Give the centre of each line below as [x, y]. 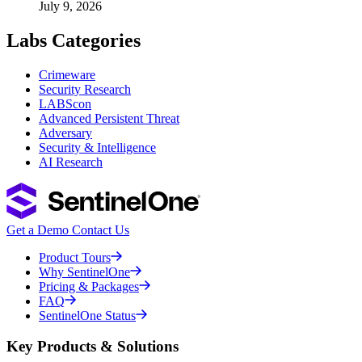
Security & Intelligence [97, 147]
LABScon [65, 103]
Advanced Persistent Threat [109, 118]
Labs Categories [74, 40]
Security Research [85, 89]
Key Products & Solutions [93, 347]
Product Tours [75, 257]
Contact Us [101, 229]
